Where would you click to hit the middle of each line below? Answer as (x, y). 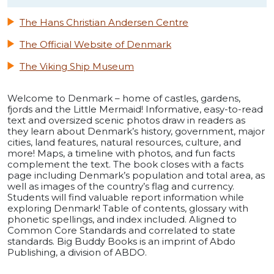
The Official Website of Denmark (95, 44)
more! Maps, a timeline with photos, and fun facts (121, 153)
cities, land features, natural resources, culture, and (124, 142)
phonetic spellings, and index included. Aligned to (122, 219)
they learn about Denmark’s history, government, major (136, 131)
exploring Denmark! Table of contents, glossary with (128, 208)
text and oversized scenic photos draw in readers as (126, 120)
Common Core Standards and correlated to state (121, 230)
